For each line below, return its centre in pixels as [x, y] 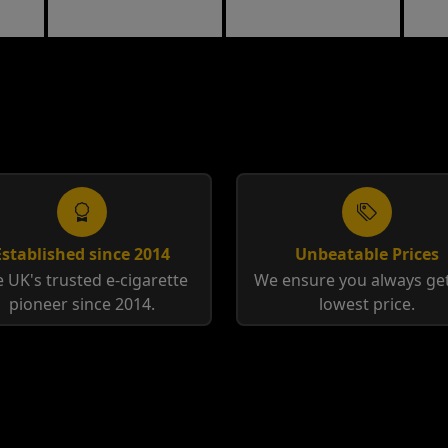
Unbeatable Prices [366, 254]
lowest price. [366, 304]
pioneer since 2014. [81, 304]
